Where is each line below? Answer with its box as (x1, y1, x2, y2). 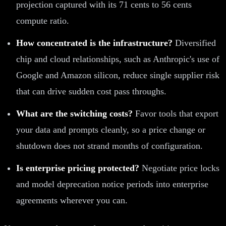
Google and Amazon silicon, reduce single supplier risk (16, 70, 219, 80)
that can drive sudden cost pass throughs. (16, 86, 166, 96)
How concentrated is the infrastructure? (16, 37, 173, 48)
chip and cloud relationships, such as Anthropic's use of (16, 53, 219, 64)
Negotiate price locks (139, 162, 219, 173)
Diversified (173, 37, 216, 48)
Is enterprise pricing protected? (16, 162, 139, 173)
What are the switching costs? (16, 108, 133, 119)
